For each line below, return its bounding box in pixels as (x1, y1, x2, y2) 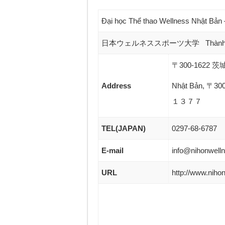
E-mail (101, 146, 124, 155)
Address (101, 81, 131, 90)
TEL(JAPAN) (101, 124, 146, 133)
